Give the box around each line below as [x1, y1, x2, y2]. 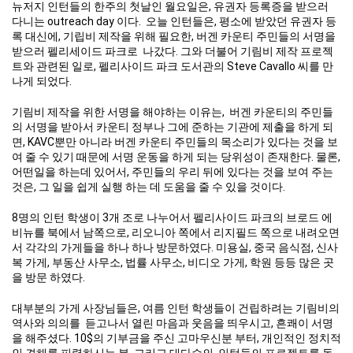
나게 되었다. [12, 74, 76, 87]
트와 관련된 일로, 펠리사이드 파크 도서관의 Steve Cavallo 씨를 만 [12, 59, 333, 72]
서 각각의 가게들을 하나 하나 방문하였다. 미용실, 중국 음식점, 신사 [12, 240, 338, 254]
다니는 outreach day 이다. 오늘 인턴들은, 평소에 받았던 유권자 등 [12, 14, 336, 28]
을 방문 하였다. [12, 270, 85, 284]
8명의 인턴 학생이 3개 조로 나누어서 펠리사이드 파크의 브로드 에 [12, 210, 333, 224]
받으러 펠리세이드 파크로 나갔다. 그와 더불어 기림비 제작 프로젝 [12, 44, 333, 58]
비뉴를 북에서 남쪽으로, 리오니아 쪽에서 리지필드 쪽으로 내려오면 [12, 225, 340, 239]
